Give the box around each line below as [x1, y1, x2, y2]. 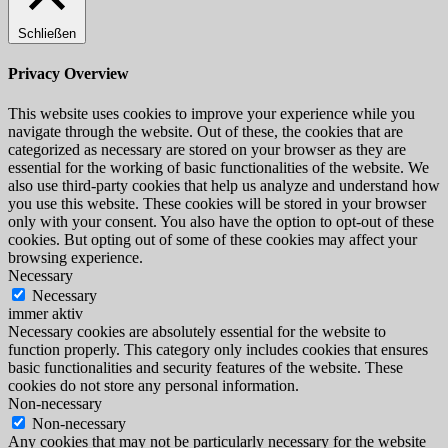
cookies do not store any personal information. [8, 376, 299, 394]
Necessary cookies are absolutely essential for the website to [8, 322, 386, 340]
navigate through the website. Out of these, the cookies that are [8, 122, 403, 140]
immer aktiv [8, 304, 83, 322]
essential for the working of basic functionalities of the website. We [8, 158, 429, 176]
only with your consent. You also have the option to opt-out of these [8, 212, 434, 230]
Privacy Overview [8, 65, 129, 83]
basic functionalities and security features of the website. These [8, 358, 403, 376]
